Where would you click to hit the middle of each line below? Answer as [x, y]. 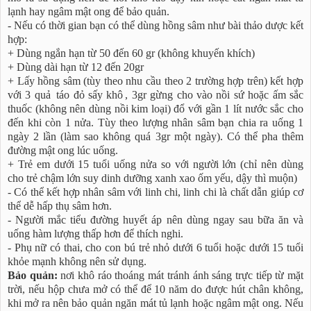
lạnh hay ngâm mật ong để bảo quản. [89, 12]
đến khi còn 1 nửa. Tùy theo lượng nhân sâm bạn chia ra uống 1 [155, 123]
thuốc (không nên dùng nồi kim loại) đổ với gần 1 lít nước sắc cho [155, 109]
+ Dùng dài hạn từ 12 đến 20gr [76, 67]
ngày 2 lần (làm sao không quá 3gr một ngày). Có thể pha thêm [155, 137]
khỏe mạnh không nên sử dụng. [77, 262]
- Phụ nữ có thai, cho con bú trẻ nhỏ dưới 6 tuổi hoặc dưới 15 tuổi [155, 248]
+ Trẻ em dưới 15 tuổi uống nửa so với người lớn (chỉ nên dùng [155, 165]
